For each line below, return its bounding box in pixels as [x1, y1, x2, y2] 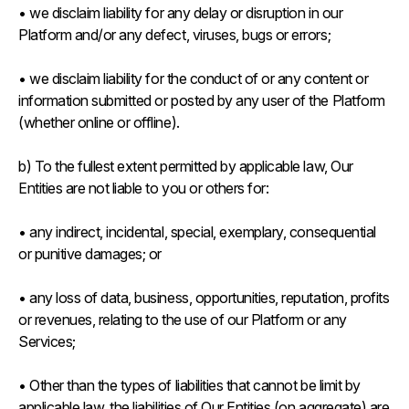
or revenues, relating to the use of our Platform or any [18, 310, 347, 329]
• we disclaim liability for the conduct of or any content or [18, 69, 369, 88]
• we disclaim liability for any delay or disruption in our [18, 4, 343, 22]
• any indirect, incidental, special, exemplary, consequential [18, 223, 376, 241]
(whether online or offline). [18, 113, 180, 131]
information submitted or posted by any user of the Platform [18, 91, 385, 110]
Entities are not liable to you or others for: [18, 179, 272, 197]
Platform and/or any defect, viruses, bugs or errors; [18, 26, 334, 44]
